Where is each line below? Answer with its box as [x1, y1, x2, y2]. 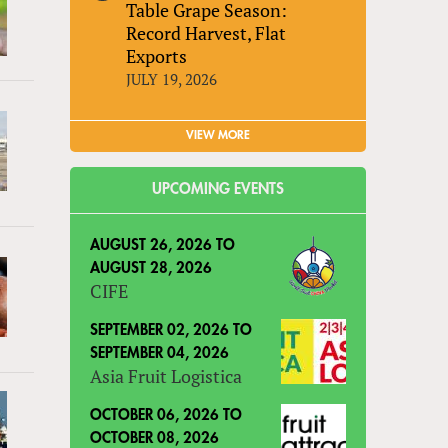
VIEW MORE [186, 128, 251, 141]
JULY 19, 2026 [126, 68, 218, 89]
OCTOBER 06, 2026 [90, 407, 220, 423]
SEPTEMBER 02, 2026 [90, 322, 230, 338]
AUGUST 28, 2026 [90, 260, 213, 276]
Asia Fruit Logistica [90, 363, 243, 388]
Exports [126, 43, 188, 68]
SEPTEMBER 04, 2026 [90, 345, 230, 361]
